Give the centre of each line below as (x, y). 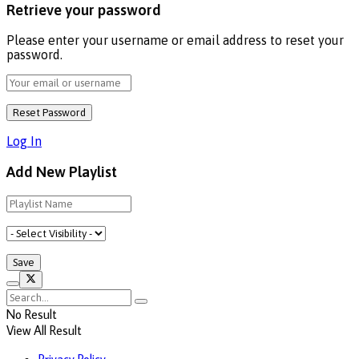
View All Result (44, 331)
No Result (32, 315)
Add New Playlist (62, 171)
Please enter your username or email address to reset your (175, 40)
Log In (24, 141)
